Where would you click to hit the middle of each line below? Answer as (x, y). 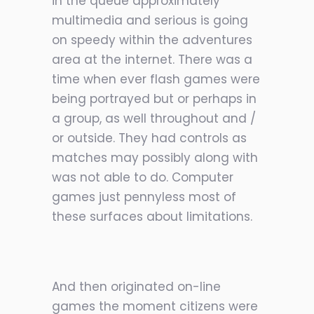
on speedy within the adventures (152, 40)
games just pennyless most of (144, 197)
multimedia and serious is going (150, 20)
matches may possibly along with (155, 158)
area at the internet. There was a (152, 60)
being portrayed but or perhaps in (154, 99)
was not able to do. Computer (143, 177)
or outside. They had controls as (149, 138)
